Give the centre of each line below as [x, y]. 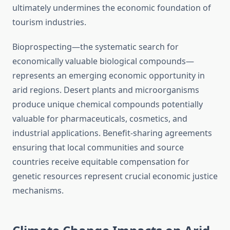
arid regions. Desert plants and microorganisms [106, 90]
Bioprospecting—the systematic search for [95, 47]
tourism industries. [49, 22]
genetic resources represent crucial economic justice [115, 176]
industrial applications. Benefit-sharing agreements [112, 133]
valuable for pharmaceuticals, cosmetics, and [100, 119]
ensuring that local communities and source [98, 148]
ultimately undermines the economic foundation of [112, 8]
